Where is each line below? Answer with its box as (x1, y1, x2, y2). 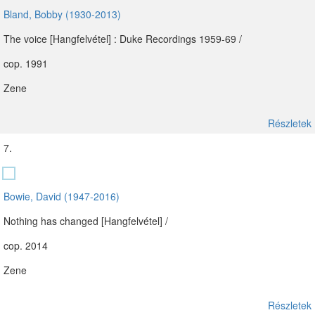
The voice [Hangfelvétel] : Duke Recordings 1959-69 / (4, 32, 242, 46)
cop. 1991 (4, 56, 48, 70)
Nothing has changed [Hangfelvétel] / (4, 214, 168, 228)
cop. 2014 (4, 238, 48, 252)
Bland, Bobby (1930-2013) (4, 7, 121, 21)
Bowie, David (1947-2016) (4, 189, 120, 203)
